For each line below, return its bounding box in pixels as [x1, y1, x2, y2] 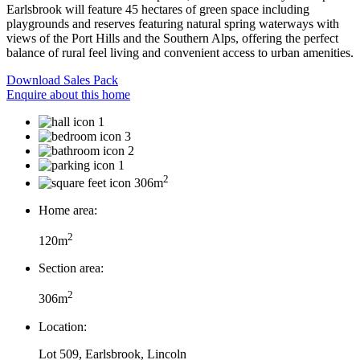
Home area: [39, 203, 97, 218]
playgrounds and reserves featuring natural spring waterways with [6, 16, 339, 31]
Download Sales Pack [6, 72, 118, 87]
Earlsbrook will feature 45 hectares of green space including [6, 2, 309, 16]
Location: [39, 319, 87, 333]
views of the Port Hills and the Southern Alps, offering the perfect [6, 31, 338, 45]
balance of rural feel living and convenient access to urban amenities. [6, 45, 354, 59]
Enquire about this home [6, 87, 130, 101]
